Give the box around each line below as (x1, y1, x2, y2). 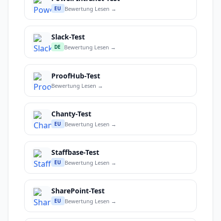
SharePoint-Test (51, 186, 105, 196)
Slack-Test (51, 32, 85, 42)
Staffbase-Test (51, 147, 99, 157)
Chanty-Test (51, 109, 91, 119)
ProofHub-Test (51, 71, 100, 80)
